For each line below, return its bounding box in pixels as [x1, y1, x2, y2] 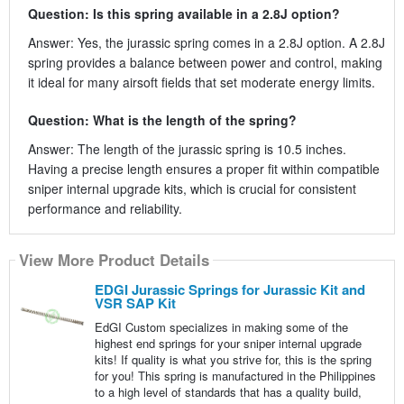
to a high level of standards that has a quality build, [94, 382, 362, 400]
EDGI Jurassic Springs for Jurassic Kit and [94, 279, 365, 299]
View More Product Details [18, 249, 209, 271]
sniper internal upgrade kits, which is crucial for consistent [27, 179, 356, 197]
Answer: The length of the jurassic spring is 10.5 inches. [27, 139, 346, 158]
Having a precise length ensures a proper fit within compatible [27, 159, 380, 178]
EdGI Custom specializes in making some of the [94, 317, 348, 335]
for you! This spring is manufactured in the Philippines [94, 366, 376, 384]
